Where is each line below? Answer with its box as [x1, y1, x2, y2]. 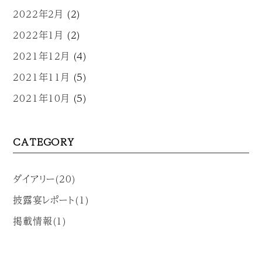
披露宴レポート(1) [13, 192, 89, 208]
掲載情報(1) [13, 213, 67, 229]
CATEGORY [13, 134, 74, 149]
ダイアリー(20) [13, 171, 76, 187]
